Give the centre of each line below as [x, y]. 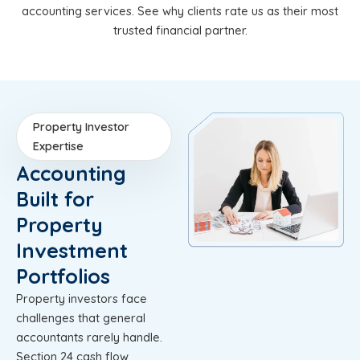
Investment [72, 250]
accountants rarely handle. [89, 337]
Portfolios [63, 276]
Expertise [58, 145]
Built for [55, 198]
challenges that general [81, 317]
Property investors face [82, 298]
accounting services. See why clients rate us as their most [180, 10]
